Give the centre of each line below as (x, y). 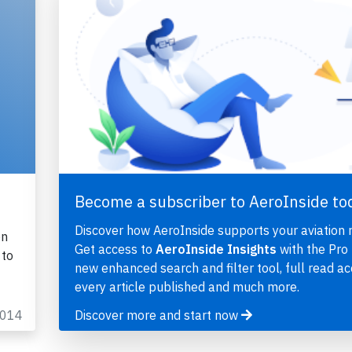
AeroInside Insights (216, 249)
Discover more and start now (158, 315)
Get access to (115, 249)
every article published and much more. (187, 287)
